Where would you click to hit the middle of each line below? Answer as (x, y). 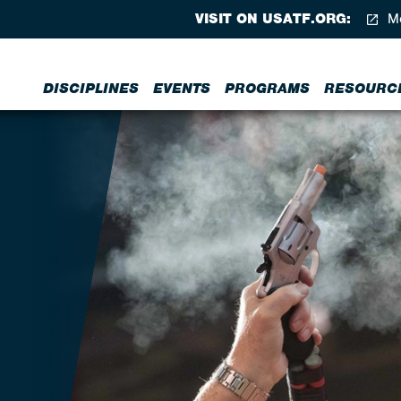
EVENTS (182, 89)
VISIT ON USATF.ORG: (273, 19)
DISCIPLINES (91, 89)
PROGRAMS (267, 89)
